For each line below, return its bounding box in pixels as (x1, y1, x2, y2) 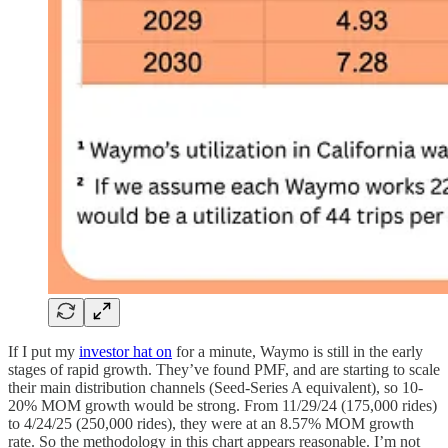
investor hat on (79, 343, 172, 361)
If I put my (8, 343, 79, 361)
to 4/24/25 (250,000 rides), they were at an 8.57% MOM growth (8, 415, 414, 433)
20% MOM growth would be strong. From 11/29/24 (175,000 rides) (8, 397, 437, 415)
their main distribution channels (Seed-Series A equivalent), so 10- (8, 379, 423, 397)
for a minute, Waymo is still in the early (172, 343, 423, 361)
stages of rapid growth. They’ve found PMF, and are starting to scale (8, 361, 440, 379)
